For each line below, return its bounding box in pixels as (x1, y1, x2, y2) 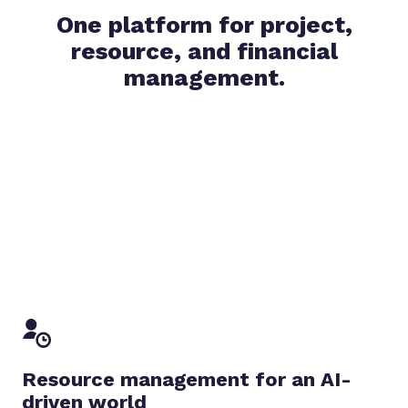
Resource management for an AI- (22, 367, 352, 391)
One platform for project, (56, 10, 352, 38)
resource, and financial (70, 36, 338, 65)
